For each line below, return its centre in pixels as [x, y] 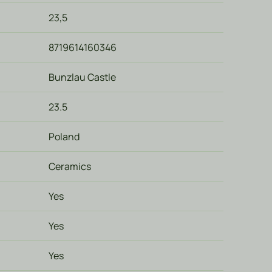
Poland [64, 137]
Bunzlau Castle [82, 77]
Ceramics [70, 166]
